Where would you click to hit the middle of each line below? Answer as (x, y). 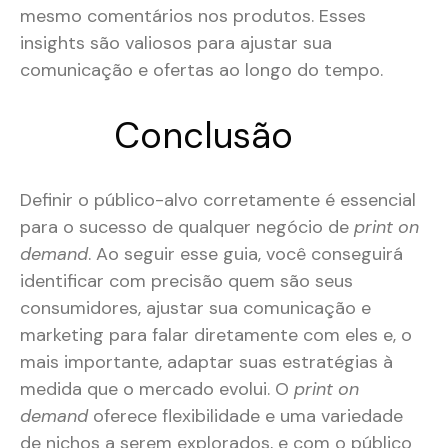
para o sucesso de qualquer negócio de (187, 227)
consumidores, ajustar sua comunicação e (195, 308)
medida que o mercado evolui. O (157, 389)
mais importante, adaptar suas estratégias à (206, 362)
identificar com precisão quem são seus (186, 281)
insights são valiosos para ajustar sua (176, 43)
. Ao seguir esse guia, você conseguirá (245, 254)
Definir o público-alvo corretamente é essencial (218, 200)
